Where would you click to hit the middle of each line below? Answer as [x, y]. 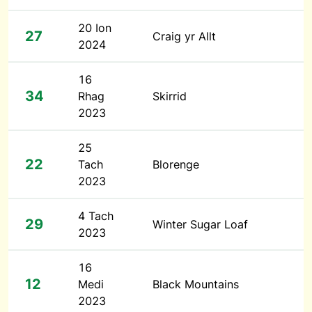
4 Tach [96, 216]
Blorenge [176, 164]
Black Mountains [196, 284]
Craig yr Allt [184, 36]
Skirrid [170, 96]
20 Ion [95, 28]
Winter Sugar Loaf [200, 224]
